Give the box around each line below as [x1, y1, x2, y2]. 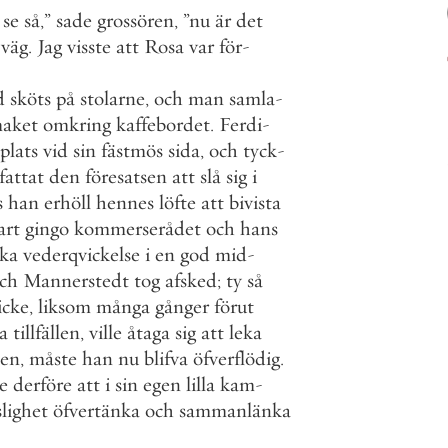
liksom [38, 294, 91, 319]
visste [67, 34, 111, 59]
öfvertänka [53, 398, 140, 423]
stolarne [80, 86, 145, 111]
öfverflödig [193, 346, 280, 371]
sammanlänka [179, 398, 291, 423]
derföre [13, 372, 72, 397]
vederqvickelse [23, 242, 140, 267]
